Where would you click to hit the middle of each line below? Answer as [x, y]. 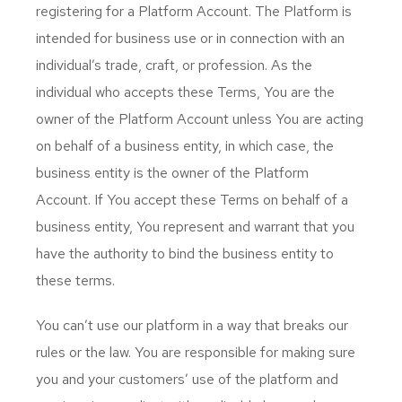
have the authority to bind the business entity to [185, 253]
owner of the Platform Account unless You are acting [200, 119]
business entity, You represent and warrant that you [195, 227]
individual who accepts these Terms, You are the [185, 92]
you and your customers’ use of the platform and [187, 379]
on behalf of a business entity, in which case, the [185, 146]
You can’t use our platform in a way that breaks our [192, 325]
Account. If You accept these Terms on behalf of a [192, 200]
